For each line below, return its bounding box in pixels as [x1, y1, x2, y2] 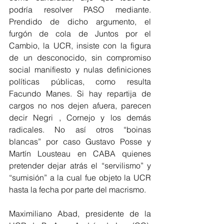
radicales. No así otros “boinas [9, 124, 151, 134]
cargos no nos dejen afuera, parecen [9, 100, 151, 110]
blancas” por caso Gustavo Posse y [9, 136, 151, 146]
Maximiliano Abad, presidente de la [9, 208, 151, 218]
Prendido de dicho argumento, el [9, 16, 151, 26]
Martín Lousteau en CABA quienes [9, 148, 151, 158]
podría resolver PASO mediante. [9, 4, 151, 14]
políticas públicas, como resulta [9, 76, 151, 86]
